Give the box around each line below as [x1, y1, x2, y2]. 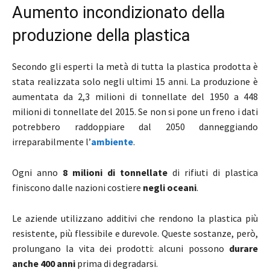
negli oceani [141, 181, 196, 194]
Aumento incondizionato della [12, 3, 225, 23]
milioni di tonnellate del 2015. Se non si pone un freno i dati [12, 105, 258, 118]
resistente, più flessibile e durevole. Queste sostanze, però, [12, 227, 258, 240]
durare [229, 242, 258, 255]
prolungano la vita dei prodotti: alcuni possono [12, 242, 229, 255]
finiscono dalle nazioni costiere [12, 181, 141, 194]
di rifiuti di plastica [168, 166, 258, 179]
